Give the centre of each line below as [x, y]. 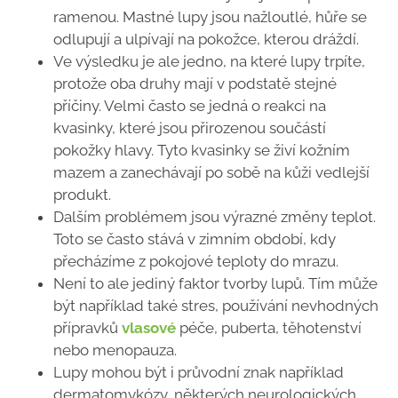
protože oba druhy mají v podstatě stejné [195, 83]
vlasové [149, 327]
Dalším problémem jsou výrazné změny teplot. [215, 216]
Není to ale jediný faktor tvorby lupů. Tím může [215, 283]
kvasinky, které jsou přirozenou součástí [190, 127]
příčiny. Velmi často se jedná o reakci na [190, 105]
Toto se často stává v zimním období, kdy [195, 239]
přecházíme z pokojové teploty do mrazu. [196, 261]
